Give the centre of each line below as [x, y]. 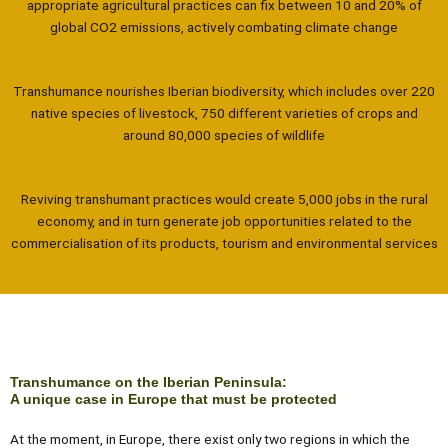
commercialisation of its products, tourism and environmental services [224, 242]
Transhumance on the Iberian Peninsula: [148, 382]
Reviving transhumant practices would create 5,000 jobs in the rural [224, 198]
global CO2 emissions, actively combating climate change [224, 26]
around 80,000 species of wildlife [224, 134]
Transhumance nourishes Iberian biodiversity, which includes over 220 [224, 90]
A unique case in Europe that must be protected [173, 399]
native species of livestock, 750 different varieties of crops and [224, 112]
